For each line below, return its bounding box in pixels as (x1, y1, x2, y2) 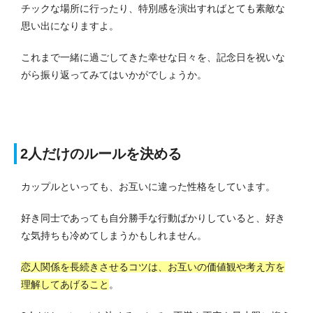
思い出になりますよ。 (21, 20, 119, 32)
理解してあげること (21, 279, 109, 291)
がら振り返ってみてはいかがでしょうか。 (21, 69, 207, 81)
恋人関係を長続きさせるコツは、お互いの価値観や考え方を (21, 261, 285, 273)
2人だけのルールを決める (20, 146, 182, 162)
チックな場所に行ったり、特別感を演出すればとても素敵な (21, 3, 285, 15)
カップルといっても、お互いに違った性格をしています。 (21, 181, 275, 193)
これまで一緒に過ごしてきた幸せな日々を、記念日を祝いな (21, 52, 285, 64)
